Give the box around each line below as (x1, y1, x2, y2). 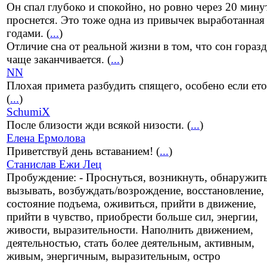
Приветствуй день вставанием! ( (7, 145, 160, 158)
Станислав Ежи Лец (7, 158, 101, 171)
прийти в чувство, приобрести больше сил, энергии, (7, 210, 258, 223)
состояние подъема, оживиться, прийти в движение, (7, 197, 256, 210)
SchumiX (7, 105, 50, 119)
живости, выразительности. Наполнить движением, (7, 223, 253, 237)
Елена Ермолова (7, 132, 85, 145)
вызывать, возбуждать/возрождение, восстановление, (7, 184, 264, 197)
